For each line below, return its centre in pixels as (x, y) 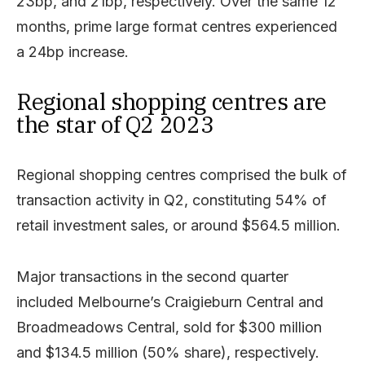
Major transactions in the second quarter (152, 276)
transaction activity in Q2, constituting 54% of (172, 200)
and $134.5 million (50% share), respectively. (168, 352)
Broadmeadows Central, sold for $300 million (169, 327)
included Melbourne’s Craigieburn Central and (170, 301)
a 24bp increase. (73, 51)
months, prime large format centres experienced (177, 26)
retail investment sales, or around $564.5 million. (178, 225)
